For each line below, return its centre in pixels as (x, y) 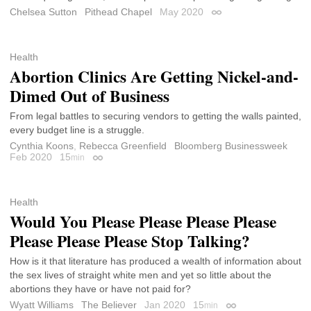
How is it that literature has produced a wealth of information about (155, 261)
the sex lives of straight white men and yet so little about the (141, 275)
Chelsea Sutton (43, 11)
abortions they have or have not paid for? (100, 289)
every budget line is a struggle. (77, 129)
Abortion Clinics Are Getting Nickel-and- (154, 77)
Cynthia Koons (42, 145)
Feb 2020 (32, 157)
